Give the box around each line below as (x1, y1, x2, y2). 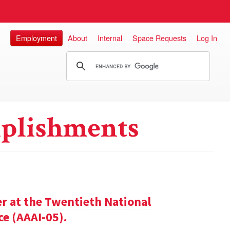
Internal (98, 32, 122, 43)
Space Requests (132, 32, 186, 43)
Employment (16, 32, 57, 43)
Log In (197, 32, 217, 43)
